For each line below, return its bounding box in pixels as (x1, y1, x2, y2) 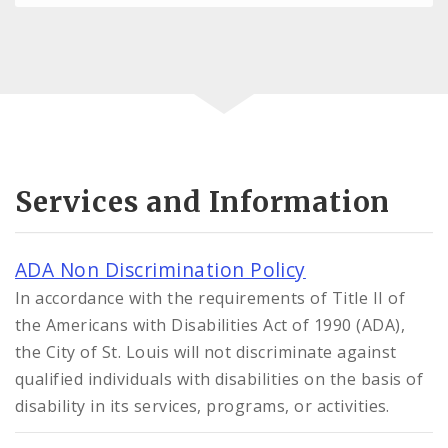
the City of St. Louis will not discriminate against (15, 341, 397, 364)
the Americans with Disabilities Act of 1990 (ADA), (15, 314, 406, 337)
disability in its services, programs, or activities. (15, 395, 390, 418)
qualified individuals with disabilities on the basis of (15, 368, 424, 391)
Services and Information (15, 184, 391, 221)
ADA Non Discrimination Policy (15, 256, 306, 284)
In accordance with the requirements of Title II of (15, 287, 406, 310)
